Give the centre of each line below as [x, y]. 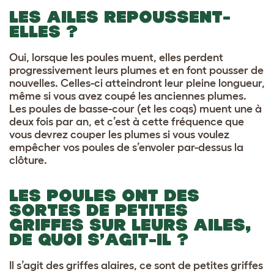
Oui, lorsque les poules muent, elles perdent [116, 57]
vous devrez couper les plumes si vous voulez [119, 134]
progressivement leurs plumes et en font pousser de [136, 70]
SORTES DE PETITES [98, 210]
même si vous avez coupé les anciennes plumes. [128, 96]
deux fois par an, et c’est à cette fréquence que [127, 121]
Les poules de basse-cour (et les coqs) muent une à [135, 109]
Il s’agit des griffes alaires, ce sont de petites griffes [136, 265]
